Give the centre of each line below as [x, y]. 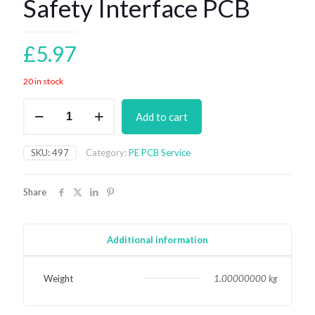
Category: [107, 152]
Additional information [157, 239]
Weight [58, 278]
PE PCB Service [160, 152]
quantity [40, 144]
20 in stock [43, 81]
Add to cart [162, 116]
